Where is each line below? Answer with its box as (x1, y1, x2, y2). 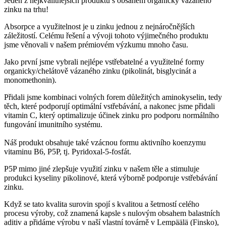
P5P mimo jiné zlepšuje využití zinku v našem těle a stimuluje (4, 164, 199, 173)
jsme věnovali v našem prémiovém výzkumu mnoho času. (4, 40, 188, 49)
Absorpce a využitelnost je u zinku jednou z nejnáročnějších (4, 22, 195, 31)
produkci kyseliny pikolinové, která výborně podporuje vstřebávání (4, 173, 217, 182)
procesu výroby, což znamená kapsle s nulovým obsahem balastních (4, 208, 220, 217)
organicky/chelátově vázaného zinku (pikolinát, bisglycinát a (4, 66, 196, 75)
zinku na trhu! (4, 5, 50, 14)
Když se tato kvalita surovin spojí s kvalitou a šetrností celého (4, 199, 199, 208)
